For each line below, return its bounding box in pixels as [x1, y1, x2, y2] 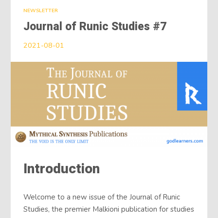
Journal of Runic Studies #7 [23, 18, 167, 36]
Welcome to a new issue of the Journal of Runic [23, 192, 181, 202]
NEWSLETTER [23, 7, 58, 15]
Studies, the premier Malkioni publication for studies [23, 204, 195, 215]
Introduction [23, 159, 100, 179]
